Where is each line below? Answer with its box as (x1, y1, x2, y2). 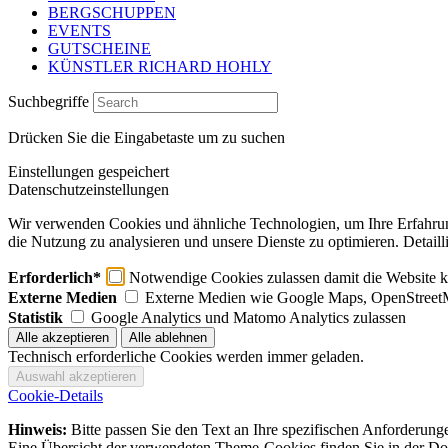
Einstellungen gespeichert (8, 163, 169, 180)
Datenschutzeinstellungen (8, 181, 169, 198)
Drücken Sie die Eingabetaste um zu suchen (8, 129, 285, 146)
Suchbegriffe (8, 93, 89, 110)
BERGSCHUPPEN (48, 4, 176, 21)
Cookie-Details (8, 387, 103, 404)
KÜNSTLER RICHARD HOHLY (48, 58, 272, 75)
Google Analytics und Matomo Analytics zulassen (91, 309, 406, 326)
